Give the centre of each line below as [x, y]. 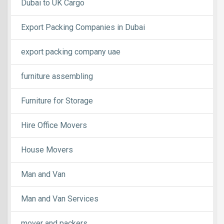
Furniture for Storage [57, 101]
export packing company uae [71, 52]
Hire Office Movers [54, 125]
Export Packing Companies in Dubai [83, 27]
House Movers [47, 150]
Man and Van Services [60, 199]
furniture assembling [57, 76]
